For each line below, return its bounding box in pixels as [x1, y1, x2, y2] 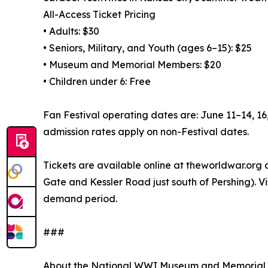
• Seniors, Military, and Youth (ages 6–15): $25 [43, 41, 252, 54]
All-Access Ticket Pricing [43, 8, 156, 20]
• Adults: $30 [43, 25, 99, 37]
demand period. [43, 192, 117, 205]
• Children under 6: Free [43, 75, 151, 87]
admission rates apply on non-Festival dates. [43, 125, 249, 138]
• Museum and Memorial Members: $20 [43, 58, 221, 71]
